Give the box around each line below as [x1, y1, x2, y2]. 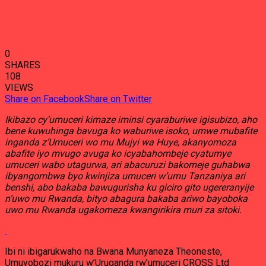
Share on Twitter [84, 93, 152, 104]
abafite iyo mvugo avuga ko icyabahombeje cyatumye [5, 148, 231, 159]
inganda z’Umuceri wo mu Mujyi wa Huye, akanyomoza [5, 137, 236, 148]
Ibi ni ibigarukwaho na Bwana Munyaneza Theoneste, [5, 246, 222, 257]
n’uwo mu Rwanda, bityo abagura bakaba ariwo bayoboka [5, 193, 248, 204]
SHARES [5, 59, 40, 71]
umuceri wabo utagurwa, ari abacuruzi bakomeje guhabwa [5, 159, 250, 170]
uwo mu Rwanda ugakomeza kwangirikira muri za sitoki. [5, 204, 242, 216]
